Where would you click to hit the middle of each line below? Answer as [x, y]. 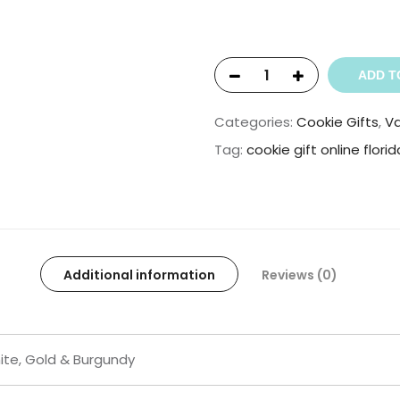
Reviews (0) [299, 275]
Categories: [255, 121]
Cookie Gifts [337, 121]
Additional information [139, 275]
